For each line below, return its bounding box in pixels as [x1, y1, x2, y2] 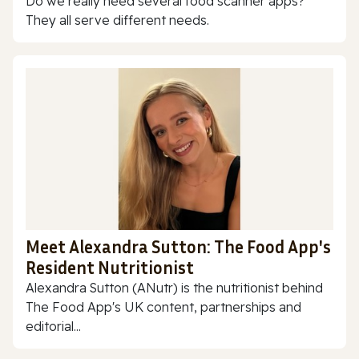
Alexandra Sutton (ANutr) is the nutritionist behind [26, 279, 323, 296]
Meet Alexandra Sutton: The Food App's [26, 236, 331, 257]
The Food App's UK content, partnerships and [26, 298, 301, 315]
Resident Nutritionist [26, 256, 194, 278]
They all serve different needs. [26, 12, 209, 29]
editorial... [26, 317, 81, 334]
